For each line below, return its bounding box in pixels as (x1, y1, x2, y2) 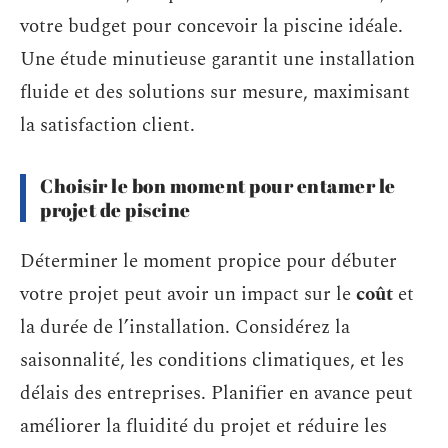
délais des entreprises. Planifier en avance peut (20, 378, 413, 408)
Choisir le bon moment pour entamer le (40, 173, 396, 199)
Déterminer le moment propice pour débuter (20, 246, 397, 276)
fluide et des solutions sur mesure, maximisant (20, 78, 410, 107)
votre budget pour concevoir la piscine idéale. (20, 12, 403, 41)
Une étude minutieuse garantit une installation (20, 45, 415, 74)
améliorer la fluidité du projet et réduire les (20, 411, 387, 441)
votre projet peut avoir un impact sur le (20, 279, 356, 309)
